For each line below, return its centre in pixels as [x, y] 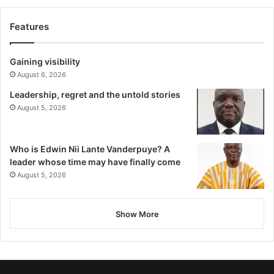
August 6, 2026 [42, 74]
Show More [137, 214]
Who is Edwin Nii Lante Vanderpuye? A [90, 149]
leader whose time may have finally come [95, 161]
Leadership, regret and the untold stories [95, 94]
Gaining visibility [45, 61]
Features [29, 26]
